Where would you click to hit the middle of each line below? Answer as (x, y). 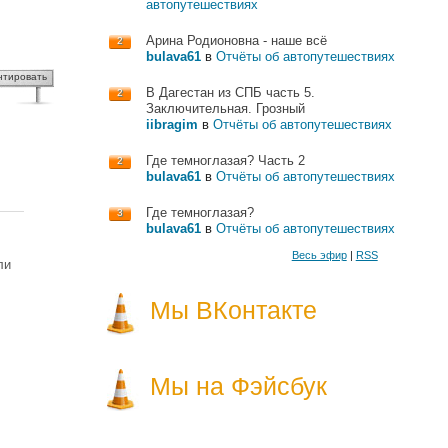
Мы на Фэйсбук (238, 386)
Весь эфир (319, 255)
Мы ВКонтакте (233, 310)
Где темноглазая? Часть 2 (225, 160)
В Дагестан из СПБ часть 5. (230, 92)
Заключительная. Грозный (225, 108)
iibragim (171, 124)
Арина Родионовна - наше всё (236, 40)
